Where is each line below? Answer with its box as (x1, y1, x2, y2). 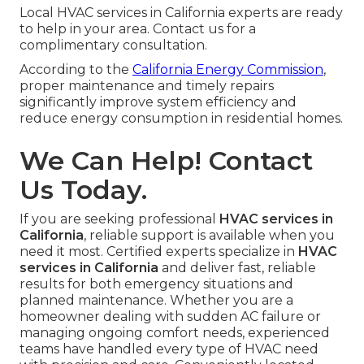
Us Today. (19, 174, 147, 206)
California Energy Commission (132, 62, 323, 78)
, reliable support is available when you (84, 227, 335, 244)
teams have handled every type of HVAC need (19, 341, 318, 357)
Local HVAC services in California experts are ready (19, 5, 343, 21)
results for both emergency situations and (19, 276, 293, 292)
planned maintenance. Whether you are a (19, 292, 293, 309)
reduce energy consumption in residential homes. (19, 110, 343, 127)
